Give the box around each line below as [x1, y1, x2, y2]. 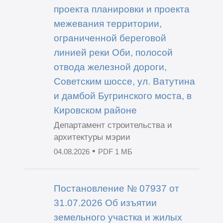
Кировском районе [53, 104, 137, 115]
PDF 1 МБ [98, 147, 132, 156]
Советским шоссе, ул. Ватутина [53, 75, 195, 87]
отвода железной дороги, [53, 61, 167, 72]
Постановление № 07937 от [53, 183, 179, 194]
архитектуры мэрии [53, 132, 130, 142]
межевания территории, [53, 17, 162, 29]
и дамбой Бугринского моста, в [53, 90, 192, 101]
